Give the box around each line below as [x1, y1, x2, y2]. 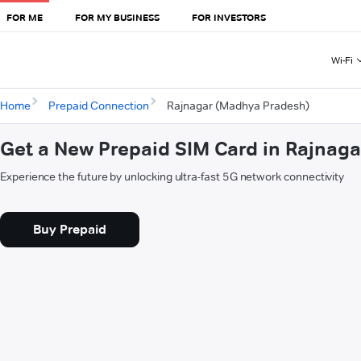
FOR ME [6, 10, 43, 23]
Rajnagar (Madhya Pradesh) [166, 98, 309, 114]
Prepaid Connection [48, 98, 149, 114]
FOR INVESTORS [192, 10, 266, 23]
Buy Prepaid [33, 222, 106, 238]
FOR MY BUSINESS [75, 10, 160, 23]
